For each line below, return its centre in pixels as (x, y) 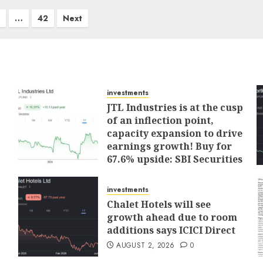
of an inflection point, (160, 120)
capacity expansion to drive (174, 133)
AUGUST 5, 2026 (145, 174)
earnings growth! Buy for (169, 146)
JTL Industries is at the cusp (175, 107)
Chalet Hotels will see (159, 204)
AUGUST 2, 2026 (146, 245)
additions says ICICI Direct (171, 230)
